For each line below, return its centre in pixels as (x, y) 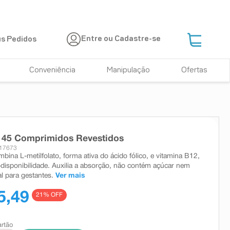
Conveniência (53, 70)
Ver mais (70, 176)
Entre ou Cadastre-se (121, 39)
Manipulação (129, 70)
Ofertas (194, 70)
